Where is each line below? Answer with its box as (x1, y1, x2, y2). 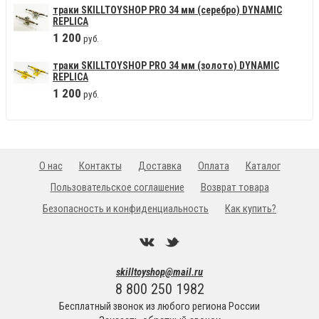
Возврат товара (200, 181, 269, 194)
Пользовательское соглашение (50, 181, 184, 194)
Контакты (78, 159, 122, 173)
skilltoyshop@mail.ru (116, 266, 203, 279)
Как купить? (225, 202, 276, 216)
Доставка (137, 159, 182, 173)
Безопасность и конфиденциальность (43, 202, 209, 216)
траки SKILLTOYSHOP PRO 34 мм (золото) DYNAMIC (53, 59, 279, 71)
